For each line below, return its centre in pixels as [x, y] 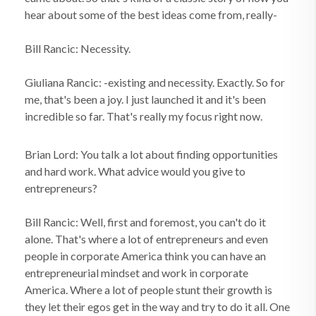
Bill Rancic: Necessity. [78, 48]
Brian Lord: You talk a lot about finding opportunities [151, 154]
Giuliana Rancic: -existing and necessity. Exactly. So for [155, 82]
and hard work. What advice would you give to [135, 171]
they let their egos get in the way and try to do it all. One [157, 306]
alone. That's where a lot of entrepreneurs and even [146, 239]
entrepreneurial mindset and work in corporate [136, 273]
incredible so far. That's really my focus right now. [144, 116]
